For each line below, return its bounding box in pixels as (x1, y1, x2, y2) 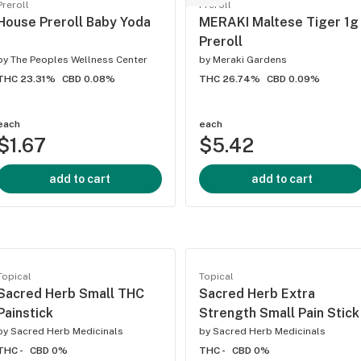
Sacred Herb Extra (199, 286, 315, 302)
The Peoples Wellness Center (10, 54, 147, 66)
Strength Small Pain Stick (199, 305, 359, 322)
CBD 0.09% (267, 73, 320, 85)
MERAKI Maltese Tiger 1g (199, 15, 359, 31)
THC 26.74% (199, 73, 260, 85)
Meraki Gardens (213, 54, 287, 66)
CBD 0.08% (62, 73, 115, 85)
